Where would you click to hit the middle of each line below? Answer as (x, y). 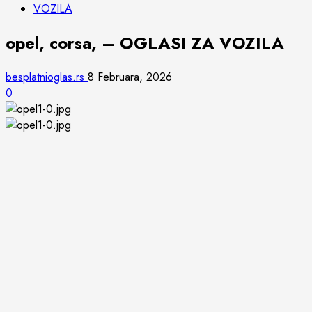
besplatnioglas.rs (47, 77)
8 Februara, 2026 (130, 77)
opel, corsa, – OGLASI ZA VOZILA (145, 42)
